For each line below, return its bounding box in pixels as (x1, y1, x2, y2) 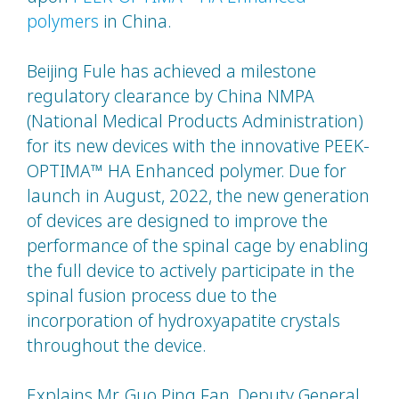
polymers (27, 9, 99, 34)
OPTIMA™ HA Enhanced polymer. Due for (27, 159, 346, 183)
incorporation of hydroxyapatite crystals (27, 308, 340, 333)
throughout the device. (27, 333, 210, 358)
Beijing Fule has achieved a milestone (27, 59, 316, 84)
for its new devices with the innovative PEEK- (27, 134, 370, 159)
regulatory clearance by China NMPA (27, 84, 314, 109)
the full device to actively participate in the (27, 258, 354, 283)
